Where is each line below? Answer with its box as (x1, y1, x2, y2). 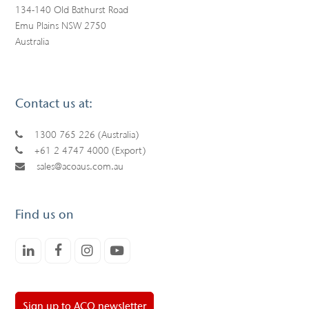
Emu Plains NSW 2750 (15, 19, 107, 32)
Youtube (123, 242, 168, 257)
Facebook (61, 242, 113, 257)
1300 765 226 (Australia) (34, 128, 139, 141)
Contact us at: (15, 94, 93, 112)
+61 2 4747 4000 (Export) (34, 143, 146, 157)
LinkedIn (33, 242, 83, 257)
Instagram (92, 242, 145, 257)
